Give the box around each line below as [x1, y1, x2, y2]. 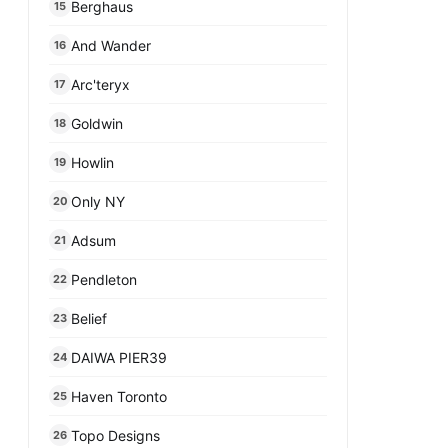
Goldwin [71, 114, 123, 132]
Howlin [71, 153, 114, 171]
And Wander [71, 36, 151, 54]
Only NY [71, 192, 125, 210]
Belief [71, 309, 107, 327]
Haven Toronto [71, 387, 167, 405]
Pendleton [71, 270, 137, 288]
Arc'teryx [71, 75, 130, 93]
